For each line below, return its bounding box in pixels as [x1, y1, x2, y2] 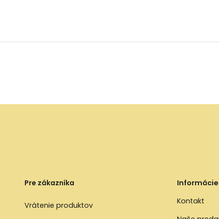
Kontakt [177, 196, 205, 206]
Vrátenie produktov [24, 200, 93, 210]
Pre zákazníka [24, 177, 75, 188]
